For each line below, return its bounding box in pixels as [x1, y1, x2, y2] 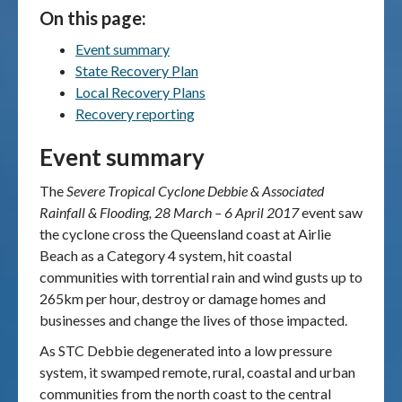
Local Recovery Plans [75, 83, 205, 100]
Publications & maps [11, 31, 136, 48]
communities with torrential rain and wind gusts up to [39, 268, 363, 285]
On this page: [39, 7, 146, 29]
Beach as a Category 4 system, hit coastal [39, 247, 292, 264]
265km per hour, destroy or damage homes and [39, 290, 326, 307]
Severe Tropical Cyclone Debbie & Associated [66, 182, 324, 199]
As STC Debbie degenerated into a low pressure [39, 342, 332, 359]
